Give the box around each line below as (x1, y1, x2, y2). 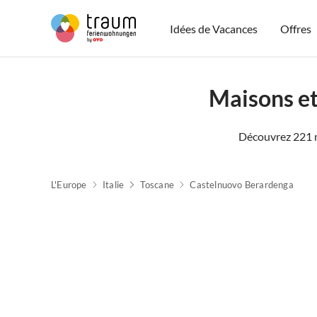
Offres (280, 21, 312, 35)
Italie (103, 179, 125, 190)
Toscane (139, 179, 174, 190)
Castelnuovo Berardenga (190, 179, 294, 190)
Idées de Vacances (170, 21, 258, 35)
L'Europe (51, 179, 87, 190)
